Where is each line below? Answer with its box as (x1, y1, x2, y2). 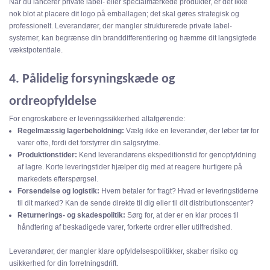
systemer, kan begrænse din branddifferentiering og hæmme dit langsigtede (9, 34, 257, 43)
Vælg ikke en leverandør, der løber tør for (124, 127, 260, 136)
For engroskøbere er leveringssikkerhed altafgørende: (9, 115, 185, 124)
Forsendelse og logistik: (17, 187, 100, 196)
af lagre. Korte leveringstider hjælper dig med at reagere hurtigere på (17, 163, 243, 172)
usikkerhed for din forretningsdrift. (9, 259, 118, 268)
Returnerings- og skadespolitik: (17, 211, 126, 220)
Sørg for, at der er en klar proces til (125, 211, 239, 220)
